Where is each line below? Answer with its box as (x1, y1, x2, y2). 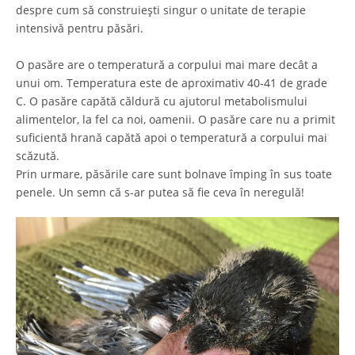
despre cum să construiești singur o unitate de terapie (16, 2, 306, 18)
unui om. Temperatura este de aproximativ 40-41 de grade (16, 75, 327, 91)
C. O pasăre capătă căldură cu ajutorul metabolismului (16, 94, 307, 109)
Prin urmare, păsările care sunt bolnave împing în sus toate (16, 166, 332, 182)
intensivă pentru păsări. (16, 21, 143, 36)
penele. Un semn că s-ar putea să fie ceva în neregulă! (16, 185, 304, 200)
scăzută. (16, 148, 59, 164)
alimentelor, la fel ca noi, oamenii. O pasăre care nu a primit (16, 112, 335, 128)
